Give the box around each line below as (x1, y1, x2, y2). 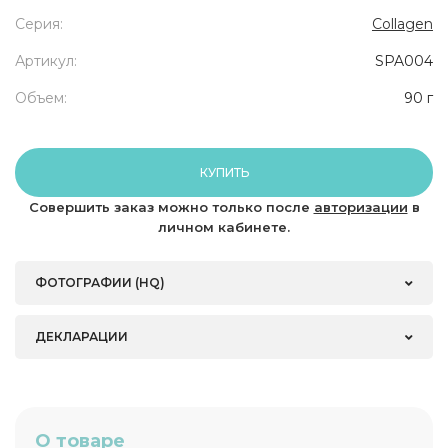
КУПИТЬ (199, 165, 249, 180)
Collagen (371, 15, 433, 33)
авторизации (313, 199, 408, 215)
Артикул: (15, 52, 77, 70)
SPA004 (374, 52, 433, 70)
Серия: (15, 15, 63, 33)
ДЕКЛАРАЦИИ (35, 329, 128, 344)
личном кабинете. (158, 219, 290, 235)
